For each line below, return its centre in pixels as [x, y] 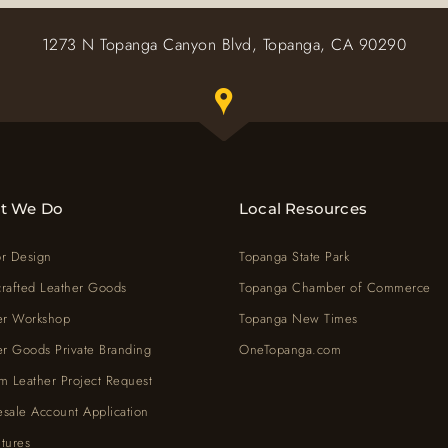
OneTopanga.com [290, 350]
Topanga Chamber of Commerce [335, 288]
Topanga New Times [298, 319]
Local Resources [303, 209]
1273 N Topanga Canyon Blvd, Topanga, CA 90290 [224, 45]
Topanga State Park [294, 257]
